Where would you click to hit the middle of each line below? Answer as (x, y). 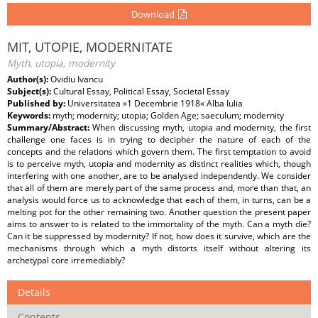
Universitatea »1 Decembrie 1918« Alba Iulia (155, 103)
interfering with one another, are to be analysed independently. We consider (159, 176)
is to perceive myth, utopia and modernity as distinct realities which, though (159, 164)
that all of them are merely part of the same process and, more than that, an (159, 188)
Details (34, 292)
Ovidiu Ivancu (77, 79)
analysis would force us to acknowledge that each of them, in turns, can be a (159, 200)
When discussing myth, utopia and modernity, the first (202, 127)
